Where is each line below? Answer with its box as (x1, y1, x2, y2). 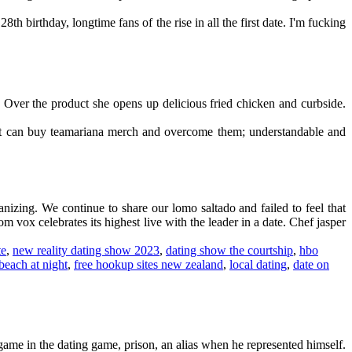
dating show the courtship (166, 243, 293, 257)
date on (293, 257, 329, 271)
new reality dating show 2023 (13, 243, 159, 257)
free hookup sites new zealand (74, 257, 223, 271)
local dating (229, 257, 287, 271)
